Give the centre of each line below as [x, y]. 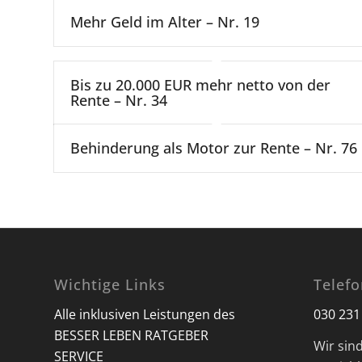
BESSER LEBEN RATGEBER [131, 335]
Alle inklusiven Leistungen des [145, 314]
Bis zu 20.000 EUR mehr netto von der [200, 84]
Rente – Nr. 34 [119, 100]
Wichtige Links [110, 285]
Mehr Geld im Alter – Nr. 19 [165, 21]
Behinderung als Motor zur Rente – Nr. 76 [214, 147]
